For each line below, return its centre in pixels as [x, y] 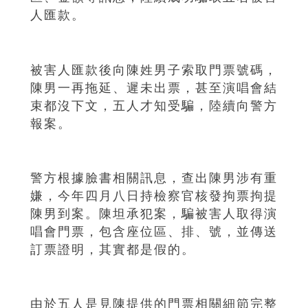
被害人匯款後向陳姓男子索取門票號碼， [154, 70]
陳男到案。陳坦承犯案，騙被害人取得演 [154, 213]
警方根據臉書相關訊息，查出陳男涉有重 [154, 178]
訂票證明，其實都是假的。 [113, 249]
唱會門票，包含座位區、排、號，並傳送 [154, 231]
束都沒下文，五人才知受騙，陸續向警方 [154, 106]
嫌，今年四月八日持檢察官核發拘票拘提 [154, 196]
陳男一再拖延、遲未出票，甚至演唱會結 [154, 88]
